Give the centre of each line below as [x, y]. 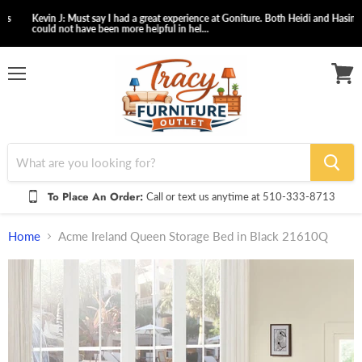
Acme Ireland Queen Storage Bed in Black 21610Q [193, 236]
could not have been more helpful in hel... [105, 29]
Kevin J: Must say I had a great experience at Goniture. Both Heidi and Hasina [181, 18]
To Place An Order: [97, 196]
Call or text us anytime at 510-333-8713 [241, 196]
